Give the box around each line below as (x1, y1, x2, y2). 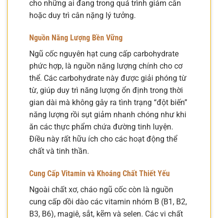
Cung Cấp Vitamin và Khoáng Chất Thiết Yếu (29, 168, 170, 178)
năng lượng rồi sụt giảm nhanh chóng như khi (29, 110, 186, 120)
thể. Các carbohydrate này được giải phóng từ (29, 73, 186, 83)
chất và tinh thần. (29, 146, 89, 156)
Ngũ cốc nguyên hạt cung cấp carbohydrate (29, 49, 179, 59)
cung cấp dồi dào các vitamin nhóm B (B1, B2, (29, 197, 187, 206)
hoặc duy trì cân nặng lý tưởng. (29, 11, 136, 20)
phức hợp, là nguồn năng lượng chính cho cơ (29, 61, 182, 71)
